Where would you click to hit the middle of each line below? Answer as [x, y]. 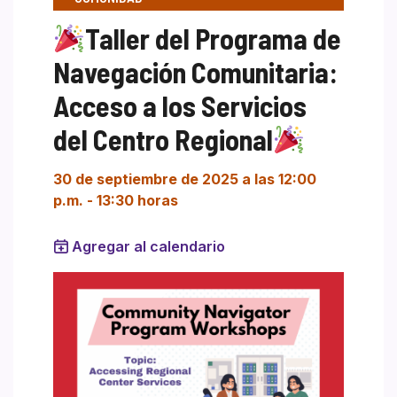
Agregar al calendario [148, 246]
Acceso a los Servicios [180, 105]
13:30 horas [137, 200]
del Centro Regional [163, 139]
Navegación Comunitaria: [195, 71]
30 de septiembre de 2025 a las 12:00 [185, 179]
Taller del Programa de [214, 38]
